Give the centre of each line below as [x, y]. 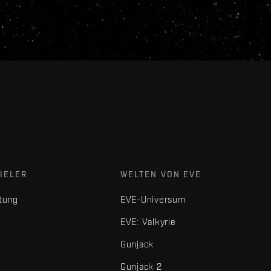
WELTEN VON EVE [161, 174]
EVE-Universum [153, 199]
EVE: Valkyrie [148, 221]
